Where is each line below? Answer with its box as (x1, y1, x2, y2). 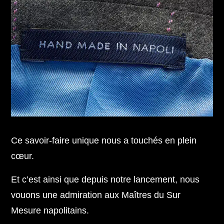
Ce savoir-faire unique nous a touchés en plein (11, 135, 197, 146)
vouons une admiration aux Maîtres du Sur (11, 189, 181, 200)
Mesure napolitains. (11, 205, 89, 216)
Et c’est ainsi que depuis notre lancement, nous (11, 174, 200, 185)
